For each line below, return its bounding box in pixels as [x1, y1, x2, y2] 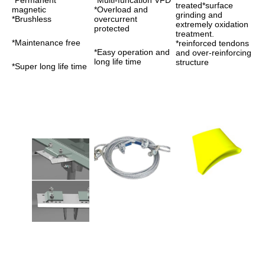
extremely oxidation [176, 20, 249, 29]
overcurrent [93, 14, 137, 24]
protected [93, 24, 130, 33]
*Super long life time [12, 62, 87, 71]
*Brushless [12, 14, 54, 24]
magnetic [12, 5, 49, 14]
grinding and [176, 10, 223, 20]
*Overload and [93, 5, 148, 14]
